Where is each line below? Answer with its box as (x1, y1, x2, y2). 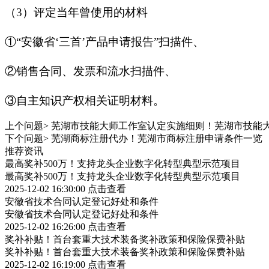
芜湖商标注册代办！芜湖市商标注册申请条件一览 (51, 133, 262, 144)
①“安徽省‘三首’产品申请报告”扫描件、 (5, 35, 204, 48)
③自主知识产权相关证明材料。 (5, 94, 165, 107)
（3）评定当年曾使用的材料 (5, 6, 148, 19)
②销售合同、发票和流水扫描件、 (5, 65, 176, 77)
